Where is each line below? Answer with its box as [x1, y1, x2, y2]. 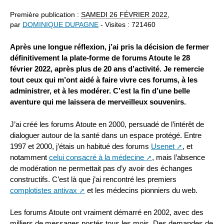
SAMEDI [81, 11, 107, 19]
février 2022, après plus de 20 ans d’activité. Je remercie [10, 64, 204, 73]
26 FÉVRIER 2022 [109, 11, 167, 19]
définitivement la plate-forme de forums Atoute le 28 [10, 53, 190, 62]
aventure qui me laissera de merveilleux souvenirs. [10, 97, 186, 106]
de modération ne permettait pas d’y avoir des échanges [10, 163, 192, 172]
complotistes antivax [10, 185, 77, 194]
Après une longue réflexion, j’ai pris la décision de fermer [10, 42, 209, 51]
